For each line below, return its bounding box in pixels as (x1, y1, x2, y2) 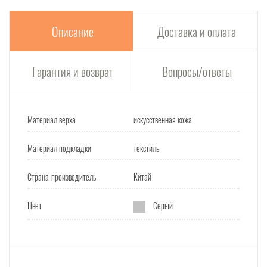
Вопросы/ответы (162, 62, 232, 80)
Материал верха (27, 113, 76, 126)
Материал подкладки (27, 141, 91, 154)
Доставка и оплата (157, 22, 236, 41)
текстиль (133, 141, 159, 154)
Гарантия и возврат (32, 62, 113, 80)
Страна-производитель (27, 170, 96, 183)
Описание (51, 22, 94, 41)
